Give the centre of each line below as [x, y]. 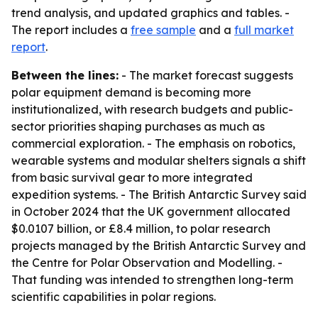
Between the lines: [65, 75]
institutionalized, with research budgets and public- [152, 109]
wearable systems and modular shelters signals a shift [159, 160]
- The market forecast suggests [206, 75]
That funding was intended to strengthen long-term [152, 280]
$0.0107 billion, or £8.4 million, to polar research [141, 229]
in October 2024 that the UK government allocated [151, 212]
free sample [163, 30]
